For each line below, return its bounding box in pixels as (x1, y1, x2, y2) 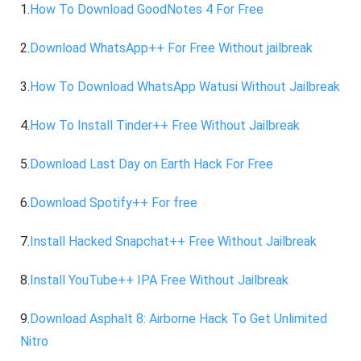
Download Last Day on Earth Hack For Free (30, 156, 274, 172)
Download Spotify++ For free (30, 194, 198, 210)
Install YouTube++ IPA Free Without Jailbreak (30, 272, 289, 288)
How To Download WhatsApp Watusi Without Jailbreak (30, 78, 341, 94)
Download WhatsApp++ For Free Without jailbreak (30, 39, 313, 56)
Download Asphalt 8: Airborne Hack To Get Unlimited (30, 310, 328, 326)
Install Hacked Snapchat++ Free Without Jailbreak (30, 233, 317, 249)
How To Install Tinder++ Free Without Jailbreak (30, 117, 301, 133)
